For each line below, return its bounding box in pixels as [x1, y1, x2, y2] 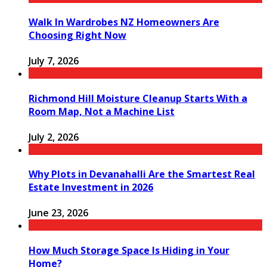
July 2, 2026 [29, 130, 79, 144]
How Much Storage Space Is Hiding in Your [29, 243, 229, 257]
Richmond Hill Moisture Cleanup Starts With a [29, 91, 247, 105]
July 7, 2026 [29, 54, 79, 68]
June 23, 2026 [29, 206, 88, 220]
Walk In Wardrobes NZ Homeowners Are [29, 15, 219, 29]
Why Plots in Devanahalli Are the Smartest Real [29, 167, 255, 181]
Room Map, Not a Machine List [29, 104, 175, 118]
